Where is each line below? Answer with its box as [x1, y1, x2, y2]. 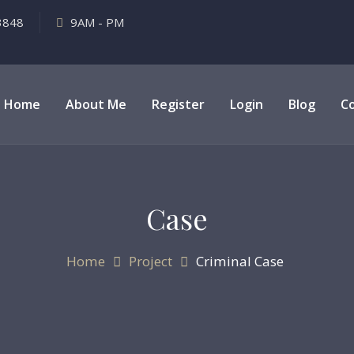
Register [152, 96, 205, 113]
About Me [66, 96, 126, 113]
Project [129, 252, 172, 270]
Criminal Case [196, 252, 284, 270]
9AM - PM [67, 14, 124, 30]
